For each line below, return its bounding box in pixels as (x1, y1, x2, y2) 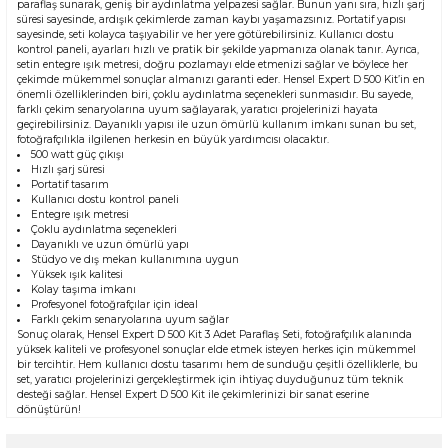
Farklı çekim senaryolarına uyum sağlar (31, 313, 230, 327)
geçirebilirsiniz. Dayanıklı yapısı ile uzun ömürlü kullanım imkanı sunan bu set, (17, 118, 416, 132)
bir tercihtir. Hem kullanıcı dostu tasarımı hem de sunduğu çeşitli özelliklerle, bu (17, 358, 418, 372)
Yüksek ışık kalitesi (31, 268, 124, 282)
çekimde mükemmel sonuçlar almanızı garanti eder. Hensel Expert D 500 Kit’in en (17, 73, 425, 87)
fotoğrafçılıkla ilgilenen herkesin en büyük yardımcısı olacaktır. (17, 133, 329, 147)
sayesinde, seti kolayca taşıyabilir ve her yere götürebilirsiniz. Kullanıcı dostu (17, 28, 394, 42)
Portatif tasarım (31, 178, 110, 192)
